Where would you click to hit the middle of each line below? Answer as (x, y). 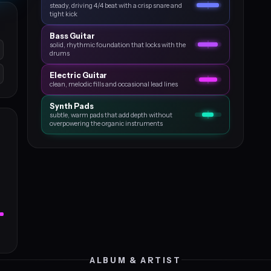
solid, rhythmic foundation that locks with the (118, 45)
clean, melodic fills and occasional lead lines (114, 84)
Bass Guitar (72, 36)
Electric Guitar (79, 75)
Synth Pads (72, 106)
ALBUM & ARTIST (135, 260)
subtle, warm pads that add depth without (111, 115)
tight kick (64, 14)
